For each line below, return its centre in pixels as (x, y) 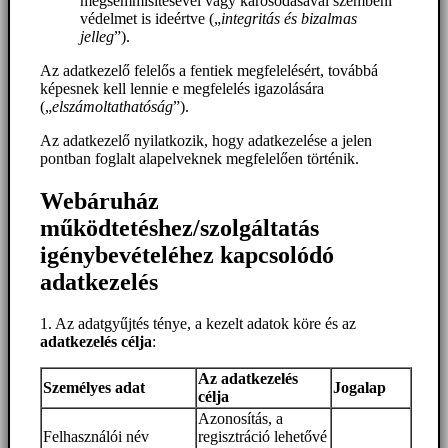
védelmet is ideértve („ (150, 18)
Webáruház (99, 200)
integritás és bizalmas (289, 18)
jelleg (97, 36)
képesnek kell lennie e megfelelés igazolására (182, 88)
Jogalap (359, 388)
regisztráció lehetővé (262, 437)
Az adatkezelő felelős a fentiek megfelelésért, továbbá (209, 70)
